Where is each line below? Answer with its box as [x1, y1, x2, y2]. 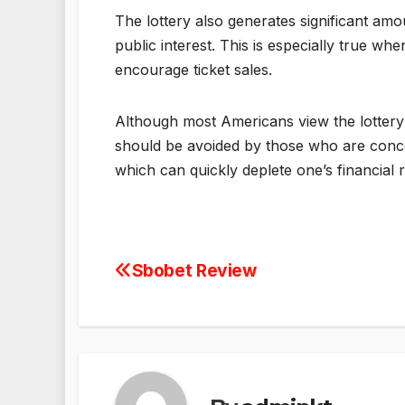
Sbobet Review [131, 259, 257, 281]
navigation [114, 297, 260, 333]
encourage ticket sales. [115, 60, 272, 79]
